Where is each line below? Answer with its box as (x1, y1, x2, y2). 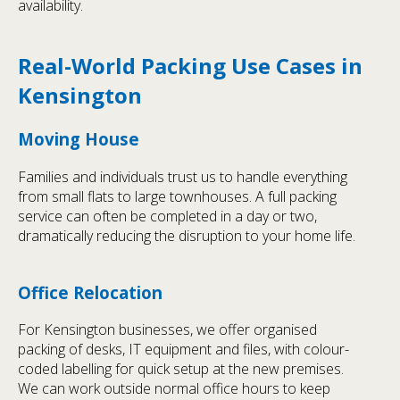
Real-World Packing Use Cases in (18, 50, 362, 80)
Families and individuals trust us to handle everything (18, 166, 347, 187)
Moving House (18, 127, 139, 150)
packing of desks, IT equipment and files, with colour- (18, 339, 349, 360)
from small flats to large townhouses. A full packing (18, 186, 337, 206)
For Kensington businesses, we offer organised (18, 320, 317, 340)
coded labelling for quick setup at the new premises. (18, 359, 344, 379)
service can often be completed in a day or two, (18, 205, 317, 226)
